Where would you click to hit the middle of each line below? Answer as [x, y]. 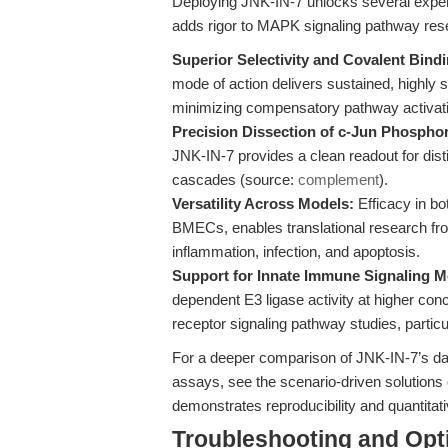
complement [338, 179]
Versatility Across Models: [263, 203]
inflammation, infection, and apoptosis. [296, 251]
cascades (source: [235, 179]
